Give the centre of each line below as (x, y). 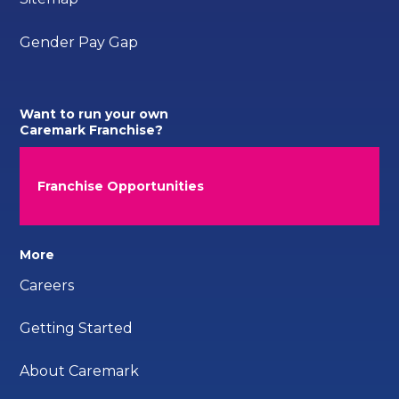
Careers (47, 285)
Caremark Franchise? (92, 130)
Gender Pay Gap (79, 42)
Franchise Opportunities (121, 187)
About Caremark (80, 370)
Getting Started (77, 328)
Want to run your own (94, 114)
